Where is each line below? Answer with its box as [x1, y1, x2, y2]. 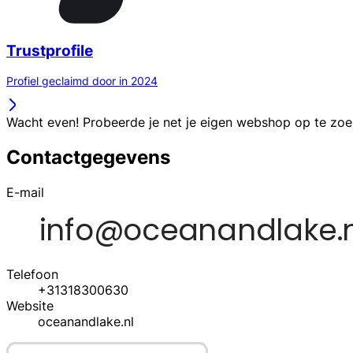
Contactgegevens [6, 146, 170, 169]
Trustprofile [6, 41, 93, 60]
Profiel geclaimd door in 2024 [6, 74, 158, 88]
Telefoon [6, 266, 58, 283]
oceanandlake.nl [38, 314, 134, 330]
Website [6, 298, 54, 314]
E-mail [6, 184, 44, 201]
